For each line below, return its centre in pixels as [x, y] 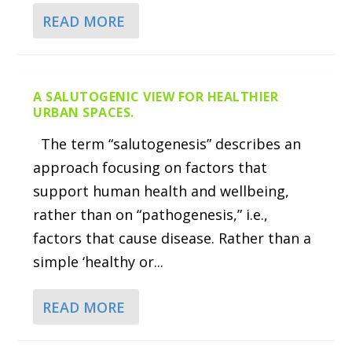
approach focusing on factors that [150, 168]
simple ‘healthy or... [99, 262]
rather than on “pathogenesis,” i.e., [151, 215]
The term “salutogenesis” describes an [167, 144]
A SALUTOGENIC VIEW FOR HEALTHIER [156, 97]
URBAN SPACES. [84, 113]
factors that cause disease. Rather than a [172, 238]
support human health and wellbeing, [161, 191]
